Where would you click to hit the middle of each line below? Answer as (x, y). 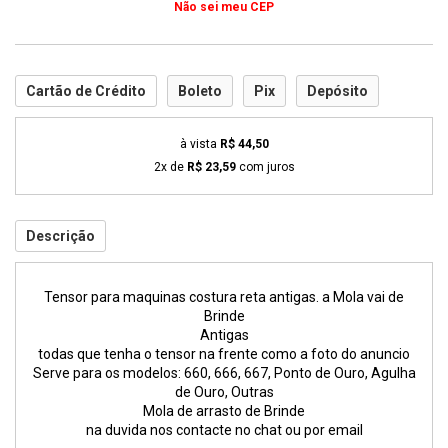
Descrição (60, 236)
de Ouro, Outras (224, 392)
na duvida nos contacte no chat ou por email (224, 430)
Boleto (200, 91)
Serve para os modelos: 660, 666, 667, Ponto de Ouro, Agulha (224, 373)
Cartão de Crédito (86, 91)
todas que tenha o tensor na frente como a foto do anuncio (224, 354)
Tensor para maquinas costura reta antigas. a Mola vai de (224, 297)
